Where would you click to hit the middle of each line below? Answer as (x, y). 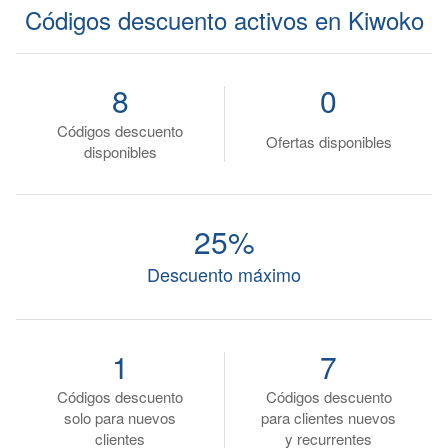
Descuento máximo (224, 274)
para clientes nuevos (328, 417)
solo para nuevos (120, 417)
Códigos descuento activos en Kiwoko (224, 19)
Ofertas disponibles (328, 141)
